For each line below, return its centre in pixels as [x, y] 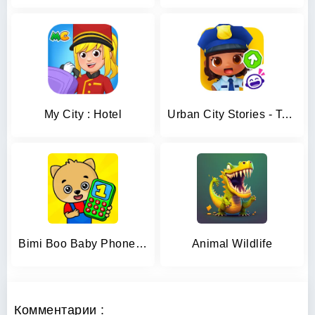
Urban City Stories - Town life [287, 114]
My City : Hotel [83, 114]
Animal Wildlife [232, 244]
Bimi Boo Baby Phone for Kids [141, 244]
